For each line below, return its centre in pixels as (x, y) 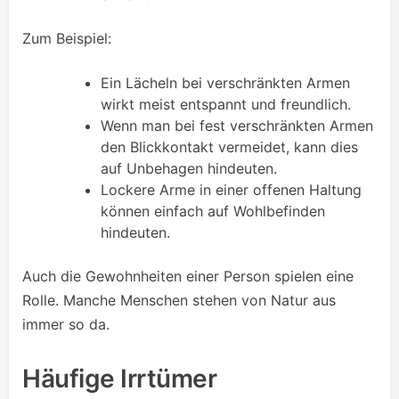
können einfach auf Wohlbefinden (213, 211)
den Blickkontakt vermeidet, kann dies (229, 147)
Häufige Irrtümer (119, 378)
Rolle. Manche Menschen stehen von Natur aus (179, 300)
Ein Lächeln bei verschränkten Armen (225, 82)
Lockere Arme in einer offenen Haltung (231, 189)
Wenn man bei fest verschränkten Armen (237, 125)
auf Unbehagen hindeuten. (189, 168)
